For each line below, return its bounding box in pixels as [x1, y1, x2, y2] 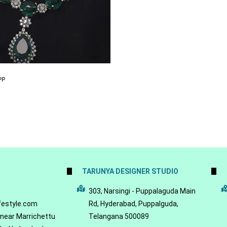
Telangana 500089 [88, 212, 149, 220]
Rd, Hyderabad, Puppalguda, [88, 200, 178, 208]
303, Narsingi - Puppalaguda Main [88, 187, 196, 195]
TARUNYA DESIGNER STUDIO [82, 167, 178, 175]
